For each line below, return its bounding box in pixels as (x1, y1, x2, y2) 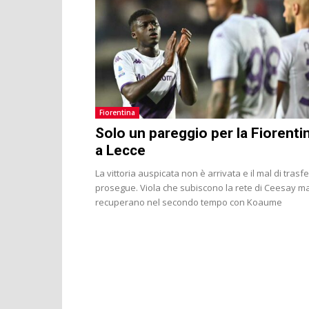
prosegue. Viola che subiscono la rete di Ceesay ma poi (95, 181, 264, 194)
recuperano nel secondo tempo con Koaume (95, 195, 282, 208)
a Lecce (95, 141, 146, 159)
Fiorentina (99, 107, 135, 117)
